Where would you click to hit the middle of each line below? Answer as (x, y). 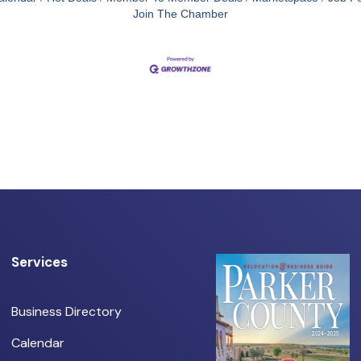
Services (40, 261)
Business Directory (67, 311)
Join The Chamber (180, 15)
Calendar (38, 342)
